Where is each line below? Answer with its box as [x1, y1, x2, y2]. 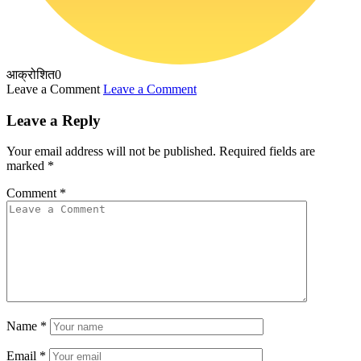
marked [6, 159, 48, 173]
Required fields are [219, 144, 315, 159]
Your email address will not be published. [6, 144, 216, 159]
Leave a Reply [6, 111, 101, 129]
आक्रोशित [6, 67, 55, 81]
